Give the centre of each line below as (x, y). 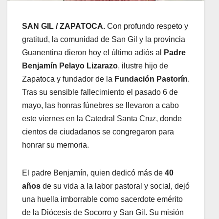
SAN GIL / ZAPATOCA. (64, 26)
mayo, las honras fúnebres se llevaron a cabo (100, 106)
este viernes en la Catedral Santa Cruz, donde (102, 119)
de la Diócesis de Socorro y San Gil (84, 213)
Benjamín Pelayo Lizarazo (70, 66)
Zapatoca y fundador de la (68, 79)
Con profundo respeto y (147, 26)
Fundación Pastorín (151, 79)
